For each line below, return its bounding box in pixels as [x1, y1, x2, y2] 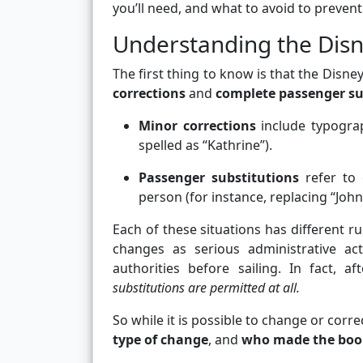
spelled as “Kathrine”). [139, 136, 272, 155]
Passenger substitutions [139, 169, 299, 187]
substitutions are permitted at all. [113, 279, 300, 297]
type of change [113, 331, 208, 349]
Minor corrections [139, 117, 256, 135]
